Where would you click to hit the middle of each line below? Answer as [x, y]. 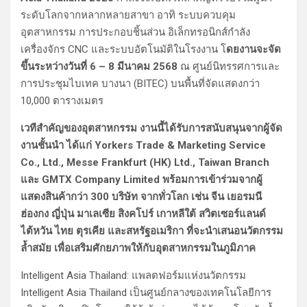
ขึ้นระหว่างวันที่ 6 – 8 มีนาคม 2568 [99, 67]
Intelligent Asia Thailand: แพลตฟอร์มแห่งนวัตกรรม [133, 276]
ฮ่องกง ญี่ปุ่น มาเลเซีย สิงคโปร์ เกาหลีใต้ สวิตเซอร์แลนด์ [143, 214]
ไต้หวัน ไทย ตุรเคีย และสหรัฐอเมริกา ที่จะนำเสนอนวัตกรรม [152, 231]
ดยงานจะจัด [254, 50]
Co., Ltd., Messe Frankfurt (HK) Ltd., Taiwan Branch [145, 163]
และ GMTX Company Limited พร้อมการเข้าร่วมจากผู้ [142, 180]
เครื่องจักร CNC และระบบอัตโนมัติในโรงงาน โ [123, 50]
